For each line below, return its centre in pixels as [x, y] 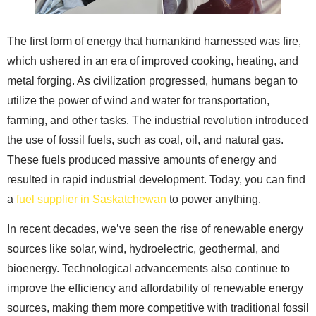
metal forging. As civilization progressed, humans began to [152, 80]
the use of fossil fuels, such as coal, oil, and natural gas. [145, 140]
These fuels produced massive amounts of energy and [142, 159]
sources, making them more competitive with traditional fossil [158, 308]
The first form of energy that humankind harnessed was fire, [154, 41]
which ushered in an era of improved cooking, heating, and [153, 61]
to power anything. [214, 199]
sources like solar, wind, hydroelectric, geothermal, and [144, 249]
